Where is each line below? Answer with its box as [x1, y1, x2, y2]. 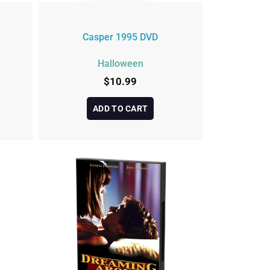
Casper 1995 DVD [83, 31, 159, 43]
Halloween [97, 57, 143, 69]
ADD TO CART [93, 104, 148, 114]
